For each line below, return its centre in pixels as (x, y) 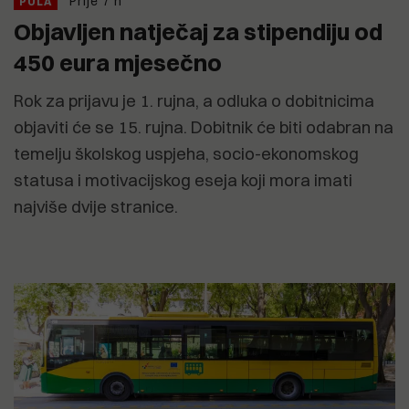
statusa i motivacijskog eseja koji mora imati (183, 181)
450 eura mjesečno (118, 63)
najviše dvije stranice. (96, 207)
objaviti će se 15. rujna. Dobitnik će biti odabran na (204, 128)
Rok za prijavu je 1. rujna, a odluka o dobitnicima (194, 101)
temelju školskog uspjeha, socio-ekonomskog (186, 154)
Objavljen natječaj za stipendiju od (198, 32)
